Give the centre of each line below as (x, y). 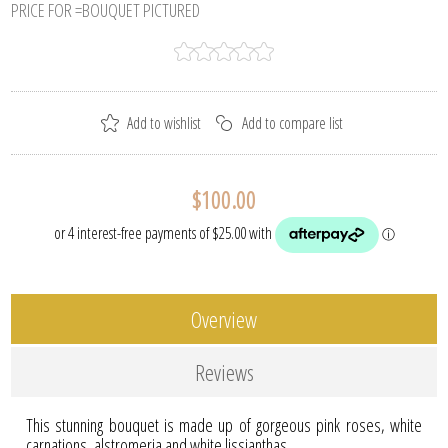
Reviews (224, 371)
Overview (224, 318)
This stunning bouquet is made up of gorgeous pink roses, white (224, 424)
